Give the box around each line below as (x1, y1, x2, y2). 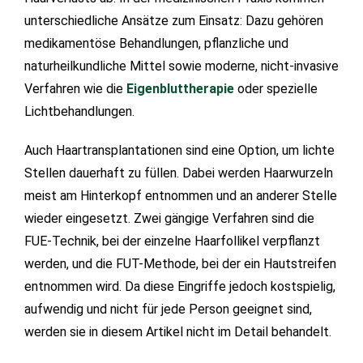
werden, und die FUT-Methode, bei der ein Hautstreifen (24, 256, 336, 272)
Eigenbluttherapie (126, 81, 234, 97)
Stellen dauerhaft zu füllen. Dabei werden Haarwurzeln (24, 165, 333, 181)
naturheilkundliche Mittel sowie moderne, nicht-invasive (24, 58, 339, 75)
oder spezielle (234, 81, 318, 97)
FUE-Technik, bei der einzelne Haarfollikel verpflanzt (24, 233, 320, 250)
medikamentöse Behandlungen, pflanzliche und (24, 36, 288, 52)
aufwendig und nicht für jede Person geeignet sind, (24, 301, 312, 318)
